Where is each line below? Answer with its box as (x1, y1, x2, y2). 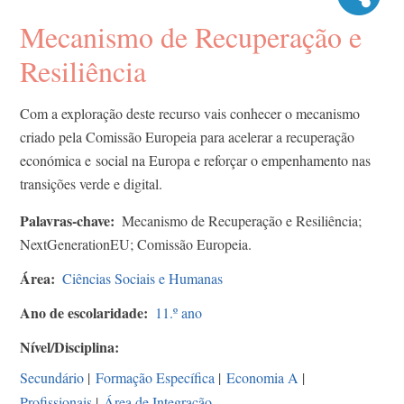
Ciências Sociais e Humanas (62, 269, 223, 289)
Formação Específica (96, 368, 215, 388)
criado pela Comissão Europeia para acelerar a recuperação (20, 127, 354, 147)
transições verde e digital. (20, 174, 162, 194)
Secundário (20, 368, 84, 388)
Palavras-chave (20, 210, 110, 232)
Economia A (226, 368, 298, 388)
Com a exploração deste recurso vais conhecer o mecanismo (20, 104, 360, 124)
